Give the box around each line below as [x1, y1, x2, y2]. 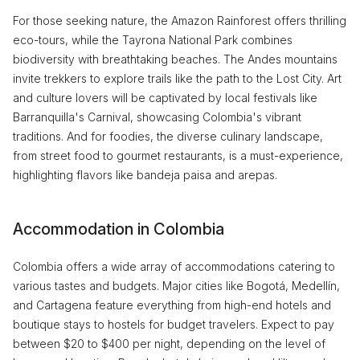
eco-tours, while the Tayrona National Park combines [13, 33, 292, 47]
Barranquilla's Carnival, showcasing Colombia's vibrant [13, 110, 301, 124]
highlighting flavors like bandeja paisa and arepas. [13, 168, 277, 182]
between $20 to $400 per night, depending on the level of [13, 337, 325, 350]
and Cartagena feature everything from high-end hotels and [13, 298, 331, 312]
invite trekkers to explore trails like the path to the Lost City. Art [13, 72, 342, 85]
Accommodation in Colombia [13, 219, 224, 239]
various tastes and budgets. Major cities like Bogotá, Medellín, [13, 279, 340, 292]
